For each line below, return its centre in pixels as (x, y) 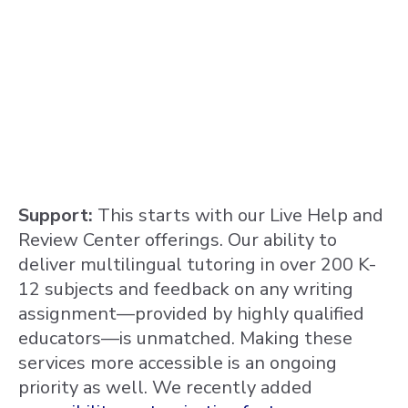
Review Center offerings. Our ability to (178, 240)
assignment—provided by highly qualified (191, 313)
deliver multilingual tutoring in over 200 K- (197, 264)
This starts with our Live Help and (240, 215)
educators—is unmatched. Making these (185, 338)
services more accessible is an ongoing (178, 362)
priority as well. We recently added (165, 387)
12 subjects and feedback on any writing (186, 289)
